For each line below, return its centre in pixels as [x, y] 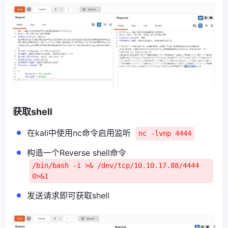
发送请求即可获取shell [68, 195]
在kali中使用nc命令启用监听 [80, 133]
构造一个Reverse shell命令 [77, 152]
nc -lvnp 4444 [165, 133]
